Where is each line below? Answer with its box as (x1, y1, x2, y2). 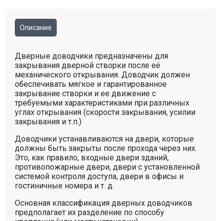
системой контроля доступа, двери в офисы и (15, 172, 184, 181)
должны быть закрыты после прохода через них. (15, 144, 197, 153)
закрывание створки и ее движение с (15, 89, 156, 98)
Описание (20, 24, 52, 32)
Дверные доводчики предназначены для (15, 51, 168, 61)
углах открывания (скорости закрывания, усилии (15, 108, 195, 117)
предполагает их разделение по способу (15, 208, 164, 217)
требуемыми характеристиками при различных (15, 98, 189, 108)
